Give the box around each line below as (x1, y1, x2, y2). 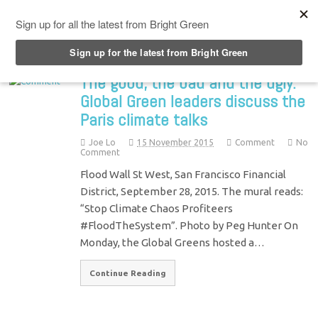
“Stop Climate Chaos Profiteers (80, 202, 234, 214)
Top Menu (31, 6, 89, 21)
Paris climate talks (80, 108, 208, 131)
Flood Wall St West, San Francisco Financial (80, 168, 287, 180)
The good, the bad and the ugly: (80, 71, 297, 94)
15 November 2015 (137, 137, 214, 147)
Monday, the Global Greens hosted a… (80, 236, 265, 248)
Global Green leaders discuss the (80, 89, 306, 112)
